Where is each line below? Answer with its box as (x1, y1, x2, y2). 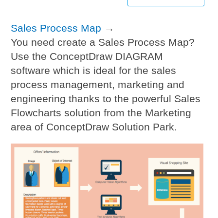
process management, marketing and (11, 79, 185, 91)
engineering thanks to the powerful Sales (11, 93, 201, 105)
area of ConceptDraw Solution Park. (11, 121, 178, 133)
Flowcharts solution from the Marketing (11, 107, 192, 119)
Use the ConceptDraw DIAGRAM (11, 51, 163, 62)
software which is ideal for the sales (11, 65, 177, 76)
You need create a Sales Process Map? (11, 36, 195, 48)
